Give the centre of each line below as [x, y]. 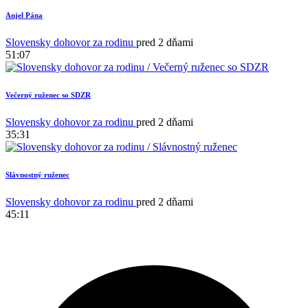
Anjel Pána [24, 15]
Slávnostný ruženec [37, 175]
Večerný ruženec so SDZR [48, 95]
